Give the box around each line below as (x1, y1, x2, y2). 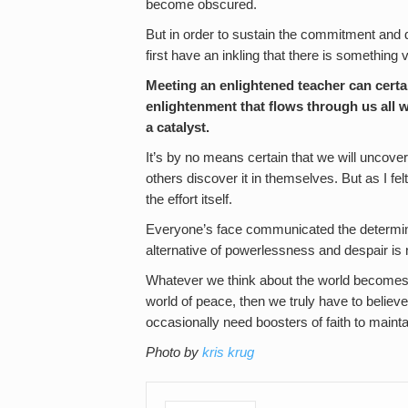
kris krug (202, 345, 254, 360)
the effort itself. (146, 192, 232, 207)
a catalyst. (146, 120, 209, 135)
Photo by (146, 345, 202, 360)
